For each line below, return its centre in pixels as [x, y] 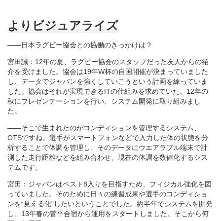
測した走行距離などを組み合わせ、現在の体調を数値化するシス [108, 157]
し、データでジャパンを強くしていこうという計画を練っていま [108, 81]
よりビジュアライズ [63, 25]
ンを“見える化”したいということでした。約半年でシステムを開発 [110, 203]
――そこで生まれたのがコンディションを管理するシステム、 [104, 128]
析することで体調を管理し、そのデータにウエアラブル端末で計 [108, 147]
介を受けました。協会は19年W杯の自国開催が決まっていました [108, 71]
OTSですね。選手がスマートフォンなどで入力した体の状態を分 [108, 137]
